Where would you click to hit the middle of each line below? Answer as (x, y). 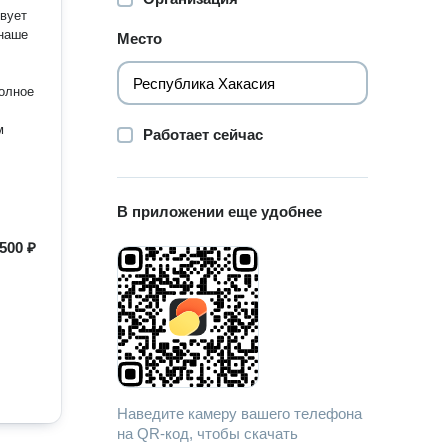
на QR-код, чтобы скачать (208, 433)
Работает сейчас (203, 134)
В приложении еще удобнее (220, 211)
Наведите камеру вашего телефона (240, 413)
